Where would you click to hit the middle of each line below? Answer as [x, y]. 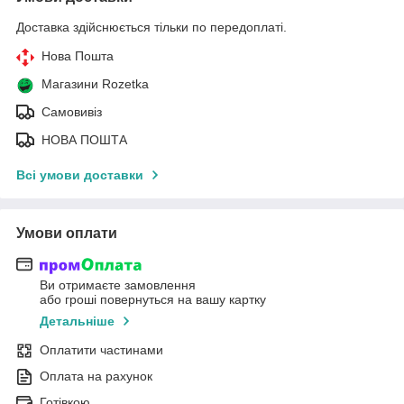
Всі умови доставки [80, 174]
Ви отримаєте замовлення [118, 285]
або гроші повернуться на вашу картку [153, 300]
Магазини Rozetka [95, 83]
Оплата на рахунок [96, 376]
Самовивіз [72, 111]
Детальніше [77, 321]
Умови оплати [67, 233]
